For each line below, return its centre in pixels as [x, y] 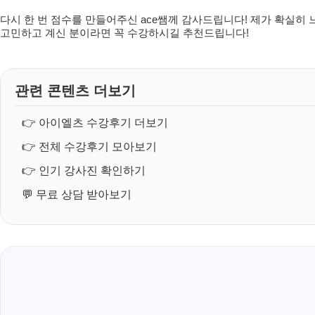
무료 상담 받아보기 [84, 194]
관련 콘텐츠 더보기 [75, 90]
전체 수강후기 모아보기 [98, 146]
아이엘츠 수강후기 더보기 [103, 122]
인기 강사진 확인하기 [92, 170]
